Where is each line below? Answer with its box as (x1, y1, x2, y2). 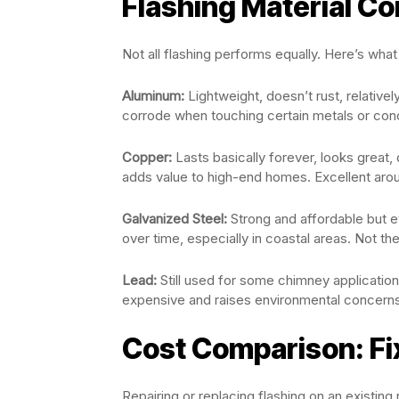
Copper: (122, 148, 172, 166)
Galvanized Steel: (122, 209, 227, 227)
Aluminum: (122, 86, 184, 104)
